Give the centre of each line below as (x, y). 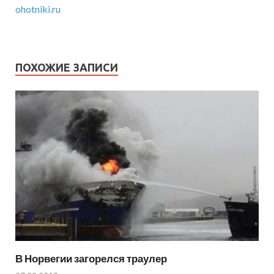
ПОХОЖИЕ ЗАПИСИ (67, 68)
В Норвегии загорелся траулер (91, 258)
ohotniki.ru (38, 9)
